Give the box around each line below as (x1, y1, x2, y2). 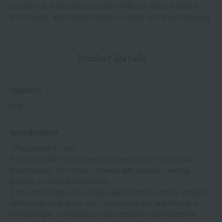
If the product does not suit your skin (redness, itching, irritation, (10, 187, 209, 197)
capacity (10, 84, 42, 96)
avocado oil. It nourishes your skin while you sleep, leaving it (10, 1, 198, 11)
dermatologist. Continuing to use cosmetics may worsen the (10, 209, 197, 219)
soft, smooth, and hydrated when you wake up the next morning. (10, 11, 212, 22)
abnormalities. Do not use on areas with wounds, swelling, (10, 165, 191, 175)
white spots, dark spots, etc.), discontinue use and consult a (10, 198, 197, 208)
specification (10, 126, 58, 138)
